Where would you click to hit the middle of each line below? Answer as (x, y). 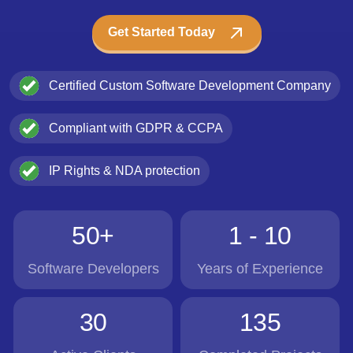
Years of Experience (260, 268)
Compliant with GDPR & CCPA (136, 128)
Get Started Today (161, 32)
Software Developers (93, 268)
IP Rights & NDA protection (124, 170)
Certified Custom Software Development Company (190, 85)
